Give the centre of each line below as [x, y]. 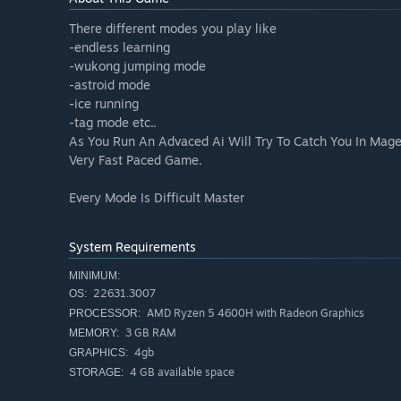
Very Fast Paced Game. [136, 160]
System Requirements [132, 247]
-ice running [104, 104]
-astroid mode [110, 85]
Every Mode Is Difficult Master [157, 198]
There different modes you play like [173, 29]
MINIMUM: [94, 276]
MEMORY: [94, 333]
